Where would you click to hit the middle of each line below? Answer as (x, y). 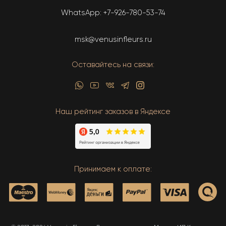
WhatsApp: (82, 12)
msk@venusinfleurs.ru (113, 39)
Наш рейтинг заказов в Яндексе (113, 111)
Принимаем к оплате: (113, 169)
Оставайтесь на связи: (113, 64)
